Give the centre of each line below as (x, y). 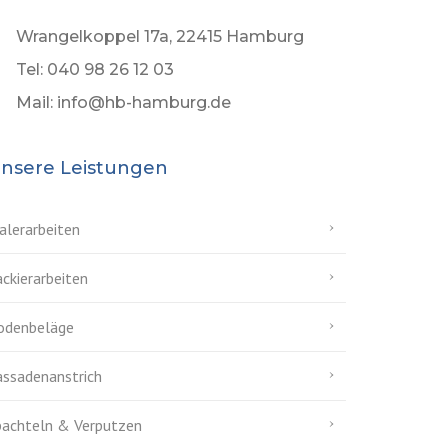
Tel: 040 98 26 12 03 (95, 69)
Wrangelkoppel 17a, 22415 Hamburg (160, 36)
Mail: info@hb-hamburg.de (123, 102)
